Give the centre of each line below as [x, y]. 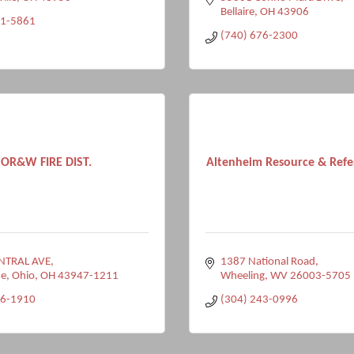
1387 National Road [267, 262]
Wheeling [242, 276]
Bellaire [237, 12]
